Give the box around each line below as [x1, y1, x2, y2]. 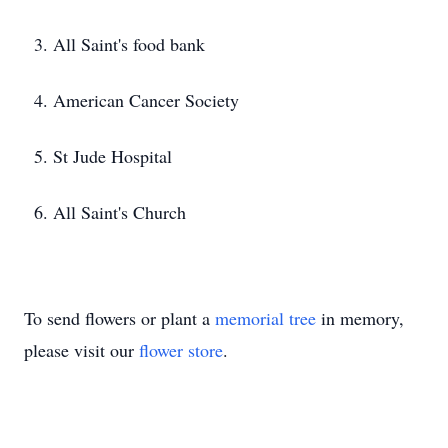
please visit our [24, 338, 139, 362]
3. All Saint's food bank [34, 32, 205, 56]
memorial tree [215, 306, 316, 330]
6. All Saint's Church [34, 200, 186, 224]
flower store [139, 338, 223, 362]
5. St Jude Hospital [34, 144, 172, 168]
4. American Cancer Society [34, 88, 239, 112]
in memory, [316, 306, 404, 330]
